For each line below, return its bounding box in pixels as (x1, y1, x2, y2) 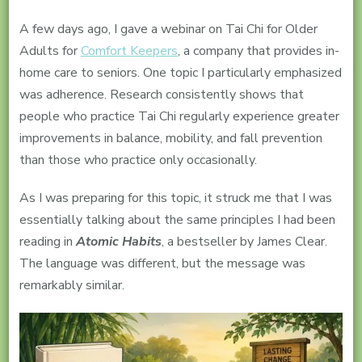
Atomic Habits (75, 232, 162, 250)
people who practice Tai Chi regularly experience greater (19, 107, 339, 125)
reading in (19, 232, 76, 250)
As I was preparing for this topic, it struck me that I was (19, 188, 332, 207)
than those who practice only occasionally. (19, 150, 257, 169)
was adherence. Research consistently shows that (19, 85, 304, 103)
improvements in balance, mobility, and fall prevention (19, 128, 322, 147)
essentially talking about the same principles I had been (19, 210, 335, 229)
